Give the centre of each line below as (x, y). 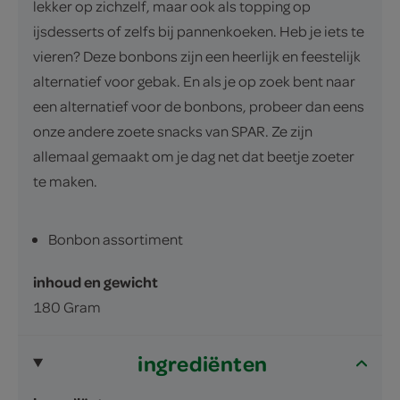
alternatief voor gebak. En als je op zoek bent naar (194, 80)
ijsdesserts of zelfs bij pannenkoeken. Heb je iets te (199, 30)
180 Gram (67, 306)
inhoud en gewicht (96, 281)
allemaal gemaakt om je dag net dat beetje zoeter (194, 155)
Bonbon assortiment (116, 238)
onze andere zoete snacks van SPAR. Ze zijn (173, 130)
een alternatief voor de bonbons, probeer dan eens (199, 105)
